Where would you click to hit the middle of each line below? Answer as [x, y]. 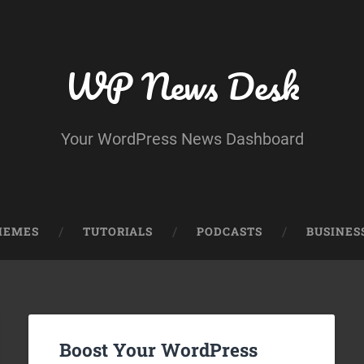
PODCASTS [230, 232]
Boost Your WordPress [158, 350]
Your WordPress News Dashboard [182, 139]
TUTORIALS [118, 232]
